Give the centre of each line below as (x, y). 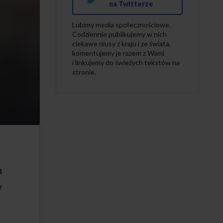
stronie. (84, 72)
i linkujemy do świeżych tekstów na (126, 62)
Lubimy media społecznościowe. (121, 25)
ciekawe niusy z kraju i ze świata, (121, 44)
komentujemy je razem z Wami (118, 53)
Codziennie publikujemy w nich (119, 34)
